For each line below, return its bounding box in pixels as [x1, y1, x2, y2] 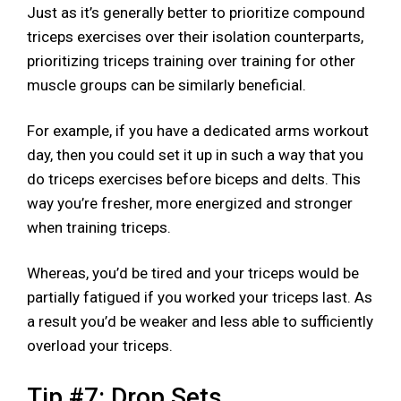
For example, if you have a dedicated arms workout [27, 122, 369, 141]
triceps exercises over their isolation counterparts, [27, 28, 363, 47]
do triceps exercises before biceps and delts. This [27, 170, 361, 189]
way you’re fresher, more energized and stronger [27, 194, 353, 213]
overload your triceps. [27, 337, 173, 355]
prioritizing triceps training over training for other [27, 52, 355, 71]
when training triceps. [27, 218, 171, 237]
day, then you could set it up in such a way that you [27, 146, 363, 165]
